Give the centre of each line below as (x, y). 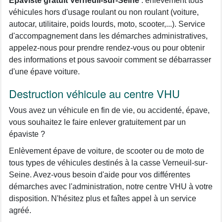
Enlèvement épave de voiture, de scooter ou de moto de (107, 151)
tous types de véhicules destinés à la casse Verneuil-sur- (108, 163)
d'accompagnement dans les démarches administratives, (108, 36)
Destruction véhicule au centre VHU (94, 93)
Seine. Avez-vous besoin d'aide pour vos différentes (100, 174)
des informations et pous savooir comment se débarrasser (110, 59)
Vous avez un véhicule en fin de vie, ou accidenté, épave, (109, 110)
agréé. (20, 210)
